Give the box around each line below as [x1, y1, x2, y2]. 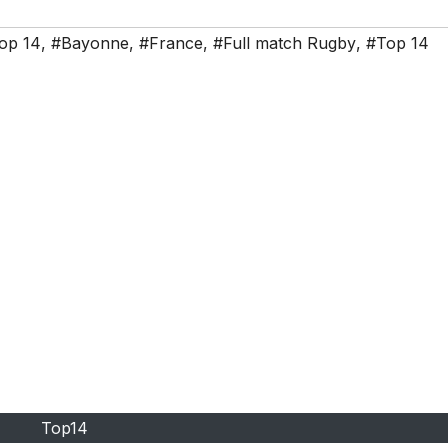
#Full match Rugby [213, 33, 356, 54]
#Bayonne [51, 33, 129, 54]
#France [139, 33, 203, 54]
